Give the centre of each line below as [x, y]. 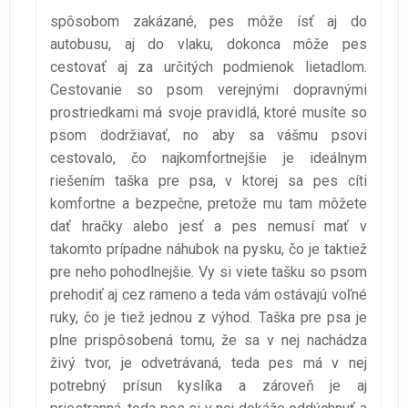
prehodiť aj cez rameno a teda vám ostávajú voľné [209, 294]
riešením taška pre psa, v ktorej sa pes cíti [209, 180]
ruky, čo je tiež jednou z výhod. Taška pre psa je [209, 317]
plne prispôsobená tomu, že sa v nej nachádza [209, 340]
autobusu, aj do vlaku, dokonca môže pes [209, 44]
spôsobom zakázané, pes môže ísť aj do [209, 21]
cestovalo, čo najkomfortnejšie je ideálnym [209, 158]
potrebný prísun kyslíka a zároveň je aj [209, 385]
